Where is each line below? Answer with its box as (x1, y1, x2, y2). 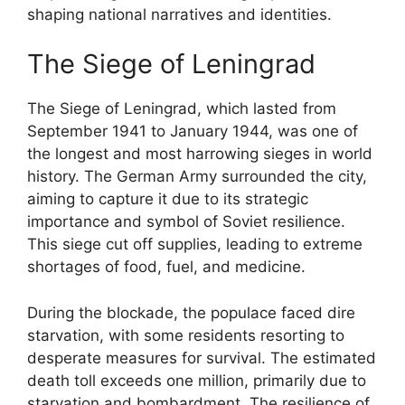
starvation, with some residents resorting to (27, 325, 344, 344)
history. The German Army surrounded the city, (27, 167, 367, 185)
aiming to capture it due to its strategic (27, 190, 308, 208)
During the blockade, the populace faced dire (27, 303, 355, 322)
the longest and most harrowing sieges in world (27, 145, 372, 163)
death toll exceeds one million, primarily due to (27, 371, 366, 390)
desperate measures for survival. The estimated (27, 348, 376, 367)
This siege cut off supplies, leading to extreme (27, 235, 363, 253)
